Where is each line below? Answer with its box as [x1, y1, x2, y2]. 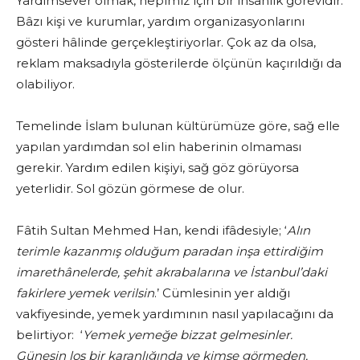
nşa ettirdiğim [239, 243, 323, 260]
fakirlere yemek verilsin [16, 285, 154, 301]
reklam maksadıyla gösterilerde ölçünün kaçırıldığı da [16, 55, 342, 72]
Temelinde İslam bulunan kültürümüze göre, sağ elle [16, 118, 340, 134]
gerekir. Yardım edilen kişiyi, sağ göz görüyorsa [16, 160, 299, 176]
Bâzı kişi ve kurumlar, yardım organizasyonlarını [16, 14, 305, 30]
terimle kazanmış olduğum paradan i [16, 243, 239, 260]
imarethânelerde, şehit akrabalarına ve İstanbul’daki [16, 264, 327, 280]
